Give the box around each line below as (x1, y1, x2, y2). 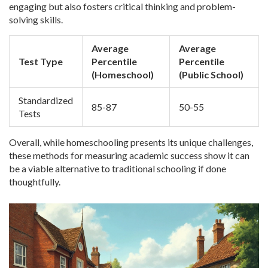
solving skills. (9, 14, 63, 26)
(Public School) (179, 69, 243, 81)
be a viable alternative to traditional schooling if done (9, 163, 226, 175)
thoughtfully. (9, 176, 60, 188)
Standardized (19, 95, 73, 106)
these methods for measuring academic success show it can (9, 150, 249, 162)
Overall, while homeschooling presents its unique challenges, (9, 136, 253, 148)
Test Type (19, 56, 63, 68)
